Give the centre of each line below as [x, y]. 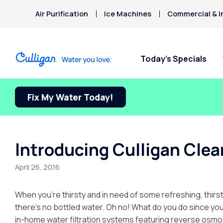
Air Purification [62, 14]
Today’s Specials [173, 59]
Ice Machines [128, 14]
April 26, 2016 [37, 167]
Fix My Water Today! [70, 97]
